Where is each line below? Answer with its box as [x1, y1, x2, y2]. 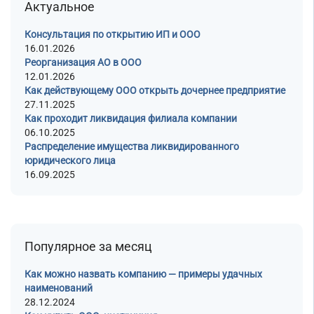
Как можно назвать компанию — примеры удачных [25, 268, 262, 280]
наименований [25, 282, 93, 294]
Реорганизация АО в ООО [25, 57, 142, 68]
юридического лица [25, 155, 116, 166]
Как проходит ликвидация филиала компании [25, 113, 237, 124]
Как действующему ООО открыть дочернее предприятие [25, 85, 285, 96]
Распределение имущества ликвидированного [25, 141, 239, 152]
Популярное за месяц [25, 239, 152, 254]
